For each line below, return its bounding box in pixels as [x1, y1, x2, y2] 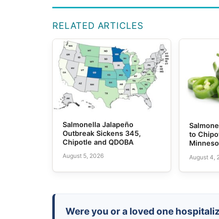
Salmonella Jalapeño [63, 120, 134, 129]
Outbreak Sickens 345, [63, 129, 141, 137]
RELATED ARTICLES [52, 20, 144, 31]
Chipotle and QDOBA [63, 137, 134, 146]
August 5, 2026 [63, 152, 104, 160]
